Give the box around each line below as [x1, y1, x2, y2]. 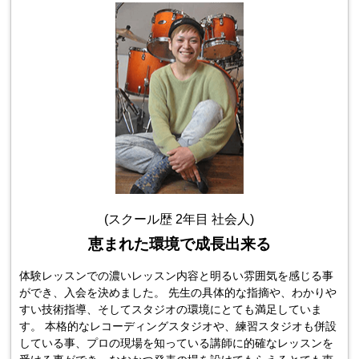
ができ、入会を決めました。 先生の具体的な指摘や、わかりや [19, 286, 337, 300]
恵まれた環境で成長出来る [87, 236, 271, 253]
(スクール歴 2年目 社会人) [104, 212, 255, 227]
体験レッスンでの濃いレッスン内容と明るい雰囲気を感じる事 [19, 269, 334, 283]
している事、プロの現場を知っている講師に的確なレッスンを [19, 337, 334, 350]
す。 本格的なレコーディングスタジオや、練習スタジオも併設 [19, 320, 337, 333]
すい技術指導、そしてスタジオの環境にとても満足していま [19, 303, 323, 317]
